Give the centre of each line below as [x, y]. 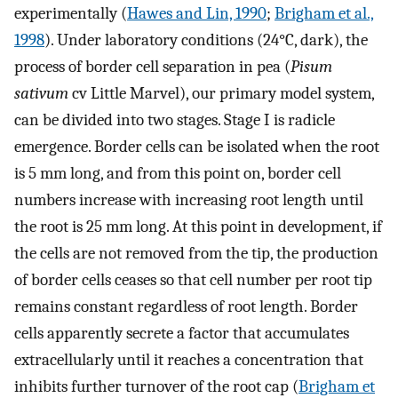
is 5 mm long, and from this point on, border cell [178, 174]
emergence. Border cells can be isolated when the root [197, 147]
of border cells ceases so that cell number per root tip [193, 280]
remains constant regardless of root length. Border [186, 307]
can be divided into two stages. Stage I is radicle [175, 120]
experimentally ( [71, 14]
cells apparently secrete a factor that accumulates [182, 334]
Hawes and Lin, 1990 [197, 14]
